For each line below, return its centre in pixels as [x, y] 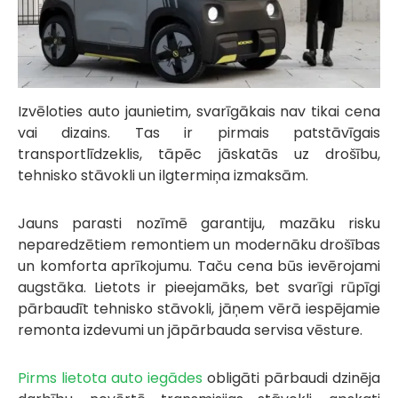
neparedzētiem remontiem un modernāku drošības [199, 245]
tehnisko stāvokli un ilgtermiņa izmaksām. [163, 176]
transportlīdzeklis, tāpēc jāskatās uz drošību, [199, 155]
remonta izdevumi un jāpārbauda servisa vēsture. [190, 330]
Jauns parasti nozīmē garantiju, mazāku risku [199, 224]
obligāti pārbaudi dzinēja [291, 378]
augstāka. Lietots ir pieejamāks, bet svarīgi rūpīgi [199, 288]
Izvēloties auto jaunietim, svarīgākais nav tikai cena [199, 112]
